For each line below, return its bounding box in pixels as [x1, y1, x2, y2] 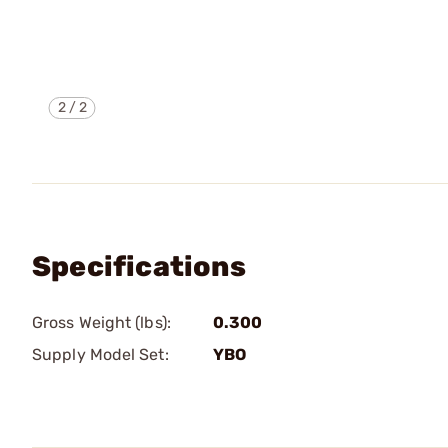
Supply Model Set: [32, 345, 169, 364]
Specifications [32, 250, 246, 283]
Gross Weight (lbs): [32, 313, 171, 332]
